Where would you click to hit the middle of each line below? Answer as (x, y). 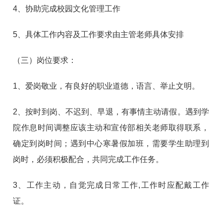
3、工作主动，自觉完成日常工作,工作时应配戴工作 (111, 185)
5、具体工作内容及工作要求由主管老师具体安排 (99, 34)
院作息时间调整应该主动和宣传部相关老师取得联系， (111, 127)
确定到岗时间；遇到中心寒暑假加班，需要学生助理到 (111, 143)
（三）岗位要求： (45, 60)
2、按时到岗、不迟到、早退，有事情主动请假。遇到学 (111, 111)
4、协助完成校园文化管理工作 (67, 8)
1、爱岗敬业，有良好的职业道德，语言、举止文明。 (107, 86)
